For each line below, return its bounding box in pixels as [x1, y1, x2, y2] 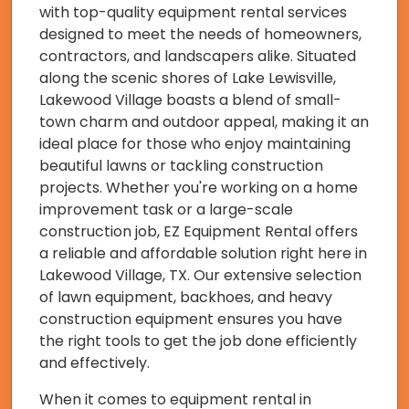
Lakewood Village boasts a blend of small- [39, 89, 341, 111]
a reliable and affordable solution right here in [39, 243, 367, 265]
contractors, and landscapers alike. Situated [39, 46, 356, 68]
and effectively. [39, 352, 150, 374]
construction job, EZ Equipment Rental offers [39, 221, 358, 243]
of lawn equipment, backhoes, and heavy [39, 287, 332, 309]
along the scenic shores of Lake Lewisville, [39, 68, 336, 89]
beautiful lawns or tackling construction [39, 155, 323, 177]
